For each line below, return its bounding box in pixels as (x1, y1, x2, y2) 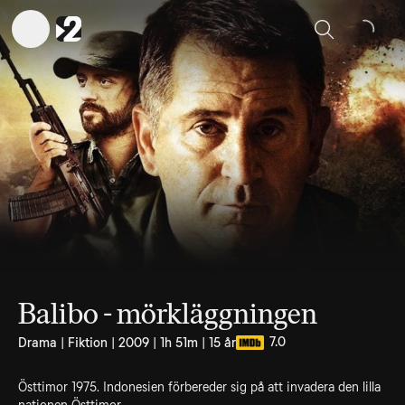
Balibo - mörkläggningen (18, 297, 317, 331)
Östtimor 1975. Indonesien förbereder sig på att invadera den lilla (18, 380, 381, 394)
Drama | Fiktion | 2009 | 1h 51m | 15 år (18, 335, 236, 350)
